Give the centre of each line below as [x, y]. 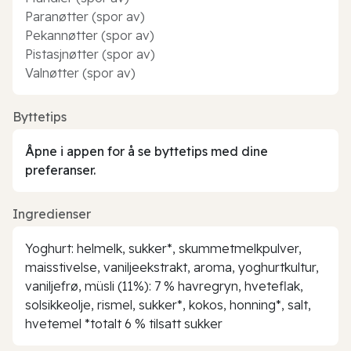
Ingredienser [52, 213]
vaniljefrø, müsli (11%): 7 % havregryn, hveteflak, [164, 286]
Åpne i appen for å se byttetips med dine [147, 151]
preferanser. [60, 170]
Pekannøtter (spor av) [90, 35]
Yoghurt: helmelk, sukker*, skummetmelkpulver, [163, 248]
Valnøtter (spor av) [80, 72]
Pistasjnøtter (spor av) [90, 54]
